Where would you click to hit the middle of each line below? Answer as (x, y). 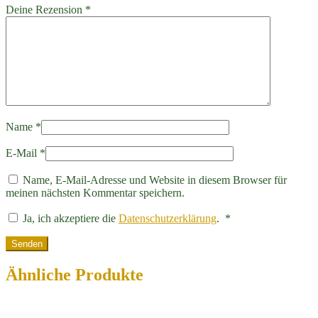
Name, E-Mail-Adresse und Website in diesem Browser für (155, 180)
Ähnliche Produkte (75, 275)
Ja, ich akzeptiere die (71, 219)
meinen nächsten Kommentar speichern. (95, 193)
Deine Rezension (45, 10)
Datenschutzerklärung (168, 219)
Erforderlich (257, 216)
